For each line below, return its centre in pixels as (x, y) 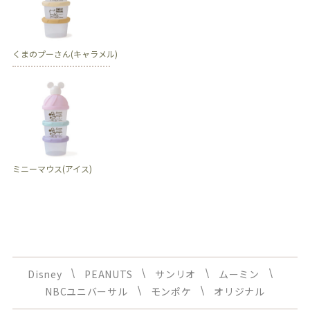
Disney (45, 274)
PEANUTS (109, 274)
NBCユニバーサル (86, 292)
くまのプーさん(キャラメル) (65, 54)
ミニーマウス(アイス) (52, 169)
